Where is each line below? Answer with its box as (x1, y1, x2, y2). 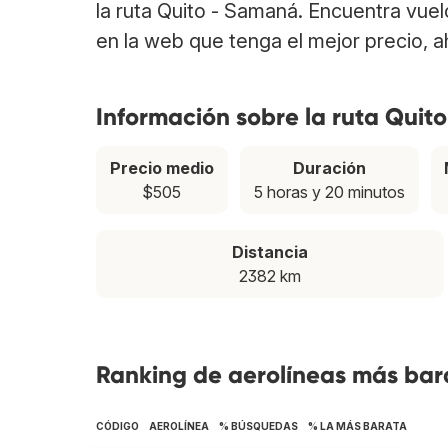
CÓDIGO (96, 420, 139, 433)
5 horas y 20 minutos (253, 182, 405, 203)
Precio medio (109, 158, 214, 179)
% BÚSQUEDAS (219, 420, 298, 433)
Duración (292, 158, 366, 179)
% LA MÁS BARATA (308, 420, 407, 433)
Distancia (232, 242, 308, 263)
